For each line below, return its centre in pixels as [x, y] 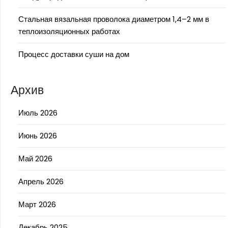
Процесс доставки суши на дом [74, 54]
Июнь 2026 [38, 136]
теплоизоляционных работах [69, 31]
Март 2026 [37, 204]
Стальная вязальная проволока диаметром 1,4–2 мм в [114, 19]
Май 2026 [35, 159]
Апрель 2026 [41, 181]
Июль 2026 [38, 113]
